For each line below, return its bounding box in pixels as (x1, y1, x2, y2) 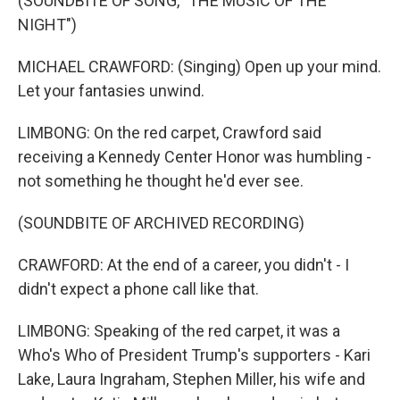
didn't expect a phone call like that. (18, 279, 259, 298)
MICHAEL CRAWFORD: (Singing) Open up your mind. (18, 57, 381, 76)
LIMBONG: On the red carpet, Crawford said (18, 123, 321, 142)
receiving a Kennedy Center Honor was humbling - (18, 147, 371, 166)
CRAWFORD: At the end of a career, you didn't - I (18, 255, 349, 274)
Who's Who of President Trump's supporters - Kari (18, 346, 371, 364)
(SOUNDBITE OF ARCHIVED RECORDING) (18, 213, 304, 232)
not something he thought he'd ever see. (18, 171, 304, 190)
